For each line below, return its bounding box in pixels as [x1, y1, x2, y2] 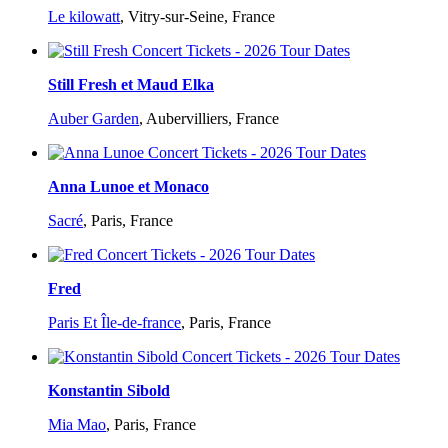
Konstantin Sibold [48, 382, 170, 400]
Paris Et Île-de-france [48, 314, 181, 332]
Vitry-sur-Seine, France [128, 8, 275, 26]
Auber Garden [48, 110, 139, 128]
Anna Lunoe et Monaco [48, 178, 209, 196]
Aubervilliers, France [146, 110, 279, 128]
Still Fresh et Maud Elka [48, 76, 214, 94]
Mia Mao [48, 416, 106, 434]
